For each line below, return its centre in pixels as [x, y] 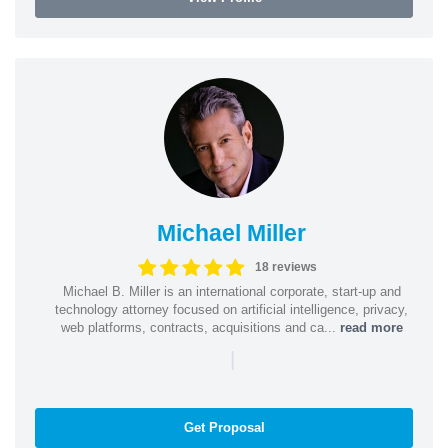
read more [371, 327]
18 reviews [286, 267]
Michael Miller [231, 232]
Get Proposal [224, 427]
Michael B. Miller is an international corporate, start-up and [231, 291]
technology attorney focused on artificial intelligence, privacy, [231, 309]
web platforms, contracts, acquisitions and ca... [200, 327]
